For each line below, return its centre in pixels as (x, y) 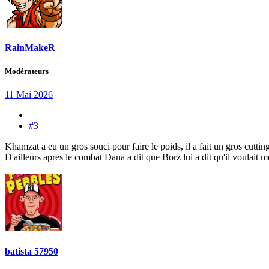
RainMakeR (30, 47)
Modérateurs (27, 71)
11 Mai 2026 (29, 95)
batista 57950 (32, 252)
